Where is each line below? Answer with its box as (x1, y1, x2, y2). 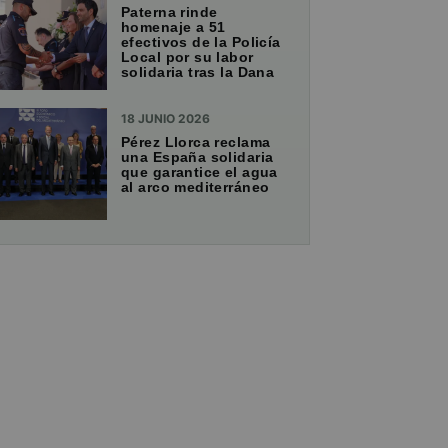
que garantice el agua (121, 164, 278, 181)
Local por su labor (121, 49, 254, 66)
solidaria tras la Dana (121, 64, 275, 81)
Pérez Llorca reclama (121, 134, 271, 151)
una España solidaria (121, 149, 274, 166)
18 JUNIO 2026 (121, 111, 210, 127)
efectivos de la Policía (121, 34, 281, 51)
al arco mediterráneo (121, 179, 270, 196)
